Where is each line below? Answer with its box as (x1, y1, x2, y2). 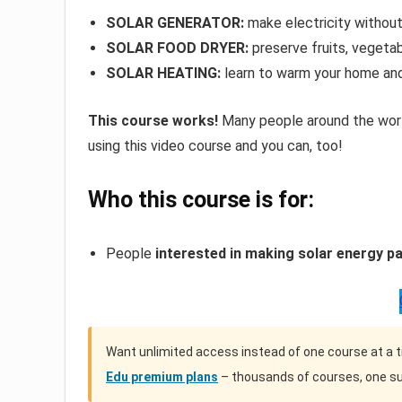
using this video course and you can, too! (88, 137, 343, 155)
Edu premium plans (106, 370, 218, 385)
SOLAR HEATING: (106, 65, 221, 83)
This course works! (88, 112, 218, 130)
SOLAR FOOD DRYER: (106, 39, 249, 57)
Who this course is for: (88, 187, 314, 214)
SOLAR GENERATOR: (106, 14, 244, 32)
